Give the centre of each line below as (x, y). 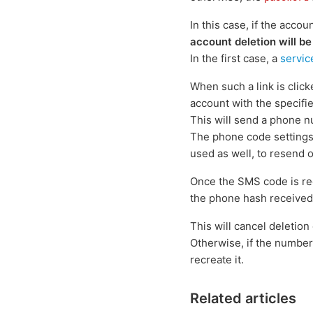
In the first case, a (235, 58)
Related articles (243, 298)
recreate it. (217, 260)
